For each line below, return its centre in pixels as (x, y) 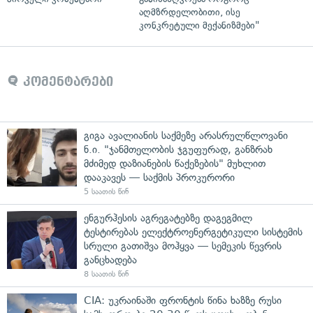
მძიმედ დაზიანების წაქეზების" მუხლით (175, 163)
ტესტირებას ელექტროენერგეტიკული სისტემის (193, 232)
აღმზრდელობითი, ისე (190, 12)
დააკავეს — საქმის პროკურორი (159, 177)
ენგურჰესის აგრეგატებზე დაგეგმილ (168, 218)
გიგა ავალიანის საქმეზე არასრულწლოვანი (186, 135)
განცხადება (110, 260)
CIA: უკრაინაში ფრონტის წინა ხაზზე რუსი (183, 300)
